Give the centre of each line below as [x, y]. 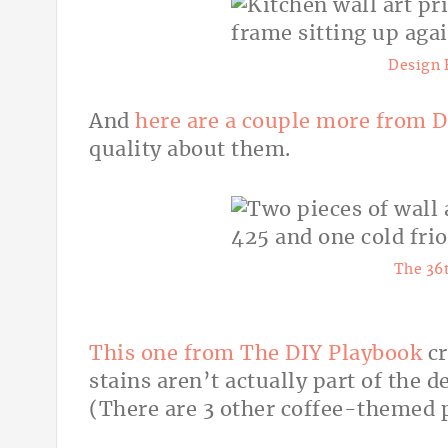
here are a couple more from [283, 122]
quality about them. [192, 150]
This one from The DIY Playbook [255, 354]
